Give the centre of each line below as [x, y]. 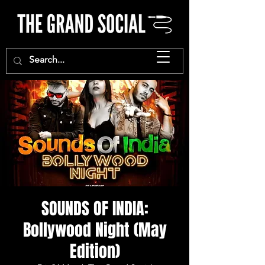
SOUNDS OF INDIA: [95, 209]
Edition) [95, 251]
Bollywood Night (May [95, 230]
